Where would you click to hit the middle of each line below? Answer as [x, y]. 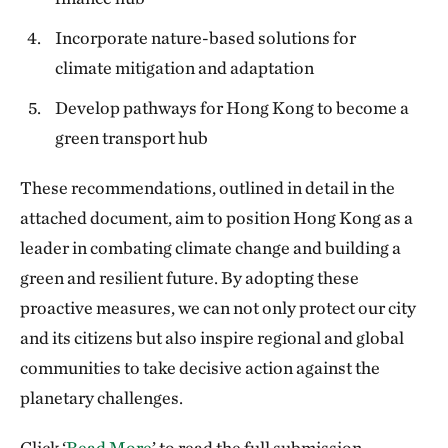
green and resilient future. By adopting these [189, 277]
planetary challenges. [101, 397]
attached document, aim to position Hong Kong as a [216, 217]
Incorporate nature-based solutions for [206, 37]
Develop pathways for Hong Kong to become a [232, 107]
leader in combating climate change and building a [210, 247]
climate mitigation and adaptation [185, 67]
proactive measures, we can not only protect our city [218, 307]
